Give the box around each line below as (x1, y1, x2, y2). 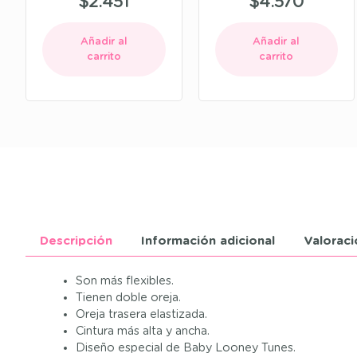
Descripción (40, 235, 112, 248)
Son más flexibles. (76, 275, 175, 288)
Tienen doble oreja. (76, 292, 182, 304)
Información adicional (141, 235, 275, 248)
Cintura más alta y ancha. (76, 325, 210, 338)
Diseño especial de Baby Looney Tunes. (76, 342, 296, 355)
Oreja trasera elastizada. (76, 308, 208, 321)
